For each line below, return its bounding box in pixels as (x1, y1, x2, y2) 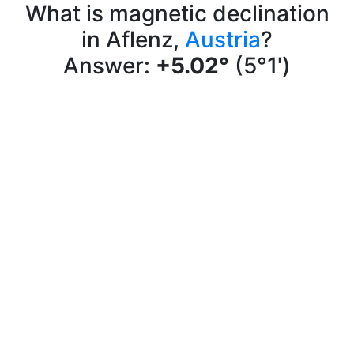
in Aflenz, (81, 26, 185, 53)
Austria (185, 26, 261, 53)
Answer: (63, 52, 156, 79)
